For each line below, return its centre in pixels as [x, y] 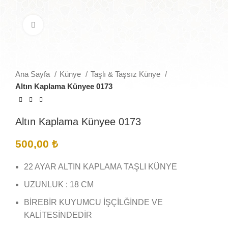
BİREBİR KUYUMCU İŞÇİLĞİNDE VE [93, 203]
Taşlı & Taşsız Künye [126, 74]
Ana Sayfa [34, 74]
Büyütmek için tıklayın [82, 25]
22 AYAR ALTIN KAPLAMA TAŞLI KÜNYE [101, 167]
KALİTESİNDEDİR [58, 215]
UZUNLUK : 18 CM [59, 185]
